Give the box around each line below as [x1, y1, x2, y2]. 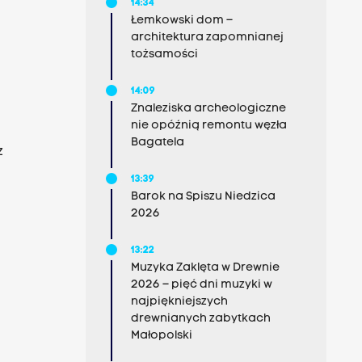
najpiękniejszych [130, 296, 228, 308]
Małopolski [130, 330, 192, 342]
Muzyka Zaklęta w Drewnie [130, 262, 280, 274]
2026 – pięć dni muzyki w [130, 279, 272, 291]
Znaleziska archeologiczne [130, 103, 286, 115]
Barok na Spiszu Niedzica [130, 191, 276, 203]
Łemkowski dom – [130, 15, 233, 27]
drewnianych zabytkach [130, 313, 271, 325]
